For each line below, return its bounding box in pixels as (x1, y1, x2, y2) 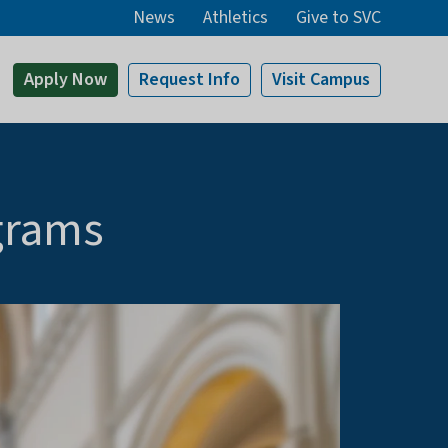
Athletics (202, 5, 268, 30)
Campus (305, 66, 370, 92)
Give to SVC (295, 5, 381, 30)
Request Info (138, 66, 240, 92)
